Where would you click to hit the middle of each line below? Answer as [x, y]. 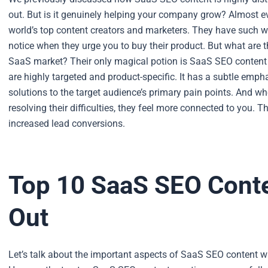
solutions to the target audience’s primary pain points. [121, 92]
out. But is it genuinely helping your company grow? [117, 14]
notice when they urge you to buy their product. [107, 45]
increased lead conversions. [67, 123]
